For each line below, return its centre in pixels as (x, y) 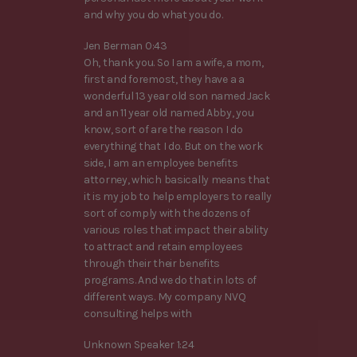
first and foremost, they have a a (164, 79)
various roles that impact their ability (177, 229)
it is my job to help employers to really (178, 196)
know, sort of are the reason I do (163, 129)
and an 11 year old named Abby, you (169, 112)
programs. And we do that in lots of (171, 280)
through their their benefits (152, 263)
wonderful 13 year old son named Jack (177, 96)
